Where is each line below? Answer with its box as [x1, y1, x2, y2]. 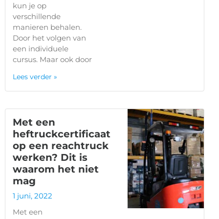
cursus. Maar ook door [13, 54, 92, 64]
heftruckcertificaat [13, 128, 110, 140]
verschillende [13, 11, 61, 21]
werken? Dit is [13, 151, 88, 163]
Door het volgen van [13, 33, 86, 43]
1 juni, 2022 [13, 191, 52, 200]
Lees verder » [13, 72, 57, 81]
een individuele [13, 44, 68, 53]
